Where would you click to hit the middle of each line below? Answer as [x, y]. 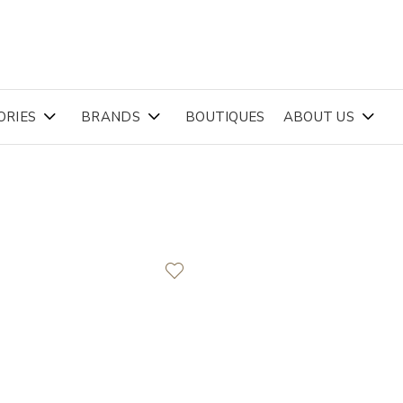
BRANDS [111, 117]
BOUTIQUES [225, 117]
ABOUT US [319, 117]
